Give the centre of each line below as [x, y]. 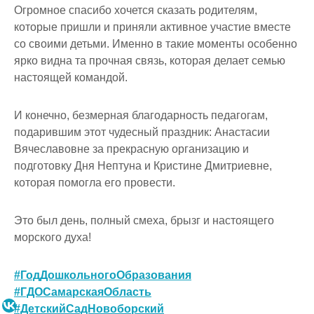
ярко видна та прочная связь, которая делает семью [150, 60]
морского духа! [53, 237]
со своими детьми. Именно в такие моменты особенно [156, 43]
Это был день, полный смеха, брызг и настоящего [144, 220]
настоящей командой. [71, 77]
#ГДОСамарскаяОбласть [83, 292]
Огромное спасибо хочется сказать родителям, [136, 10]
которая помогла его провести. [95, 182]
